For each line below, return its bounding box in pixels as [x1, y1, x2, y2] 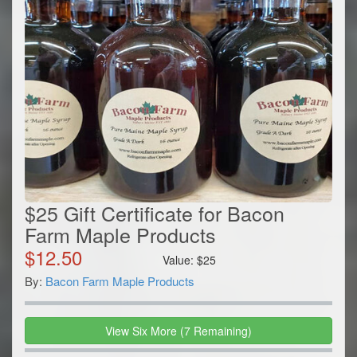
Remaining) [190, 323, 252, 339]
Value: [163, 252, 198, 269]
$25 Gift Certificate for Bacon [25, 198, 284, 228]
